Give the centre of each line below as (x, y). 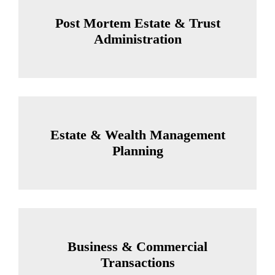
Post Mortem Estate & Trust (137, 23)
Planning (137, 150)
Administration (137, 39)
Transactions (137, 262)
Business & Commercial (137, 246)
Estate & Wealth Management (137, 134)
